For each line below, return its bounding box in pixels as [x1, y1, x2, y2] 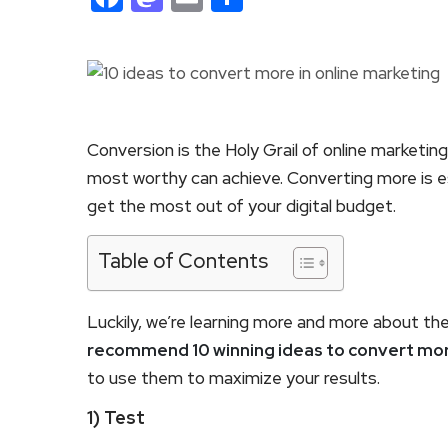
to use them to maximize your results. [87, 366, 380, 389]
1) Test [87, 405, 145, 429]
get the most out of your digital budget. [87, 194, 396, 217]
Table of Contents [98, 246, 268, 274]
